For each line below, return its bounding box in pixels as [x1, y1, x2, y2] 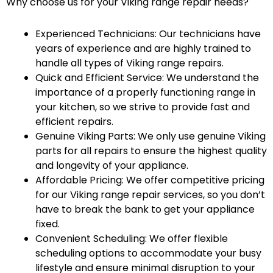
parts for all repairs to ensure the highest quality [35, 144, 267, 158]
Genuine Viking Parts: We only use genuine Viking [35, 129, 266, 144]
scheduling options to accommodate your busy [35, 246, 261, 261]
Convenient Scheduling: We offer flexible [35, 232, 228, 246]
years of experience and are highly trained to [35, 41, 251, 56]
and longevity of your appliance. [35, 158, 188, 173]
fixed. [35, 217, 60, 232]
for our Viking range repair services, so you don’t [35, 188, 265, 202]
